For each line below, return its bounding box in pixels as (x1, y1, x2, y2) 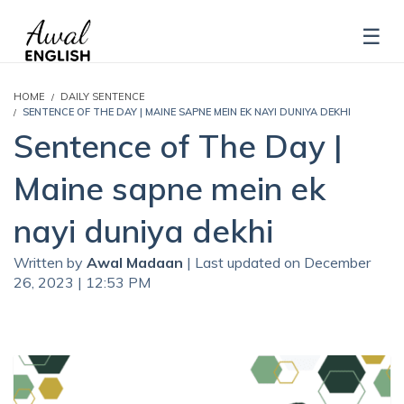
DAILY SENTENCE (60, 89, 145, 103)
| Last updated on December (187, 252, 371, 271)
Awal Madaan (87, 252, 187, 271)
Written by (14, 252, 87, 271)
